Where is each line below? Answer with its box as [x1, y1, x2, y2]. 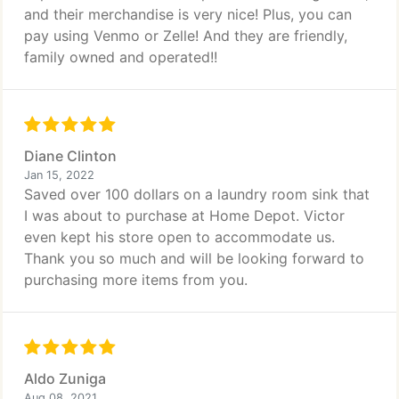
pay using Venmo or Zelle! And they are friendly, [24, 27, 347, 45]
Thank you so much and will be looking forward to [24, 249, 364, 267]
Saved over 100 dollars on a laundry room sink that [24, 185, 370, 203]
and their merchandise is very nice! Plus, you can [24, 5, 352, 23]
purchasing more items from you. [24, 271, 248, 289]
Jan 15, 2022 [24, 168, 94, 182]
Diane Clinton [24, 147, 117, 165]
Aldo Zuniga [24, 370, 106, 387]
